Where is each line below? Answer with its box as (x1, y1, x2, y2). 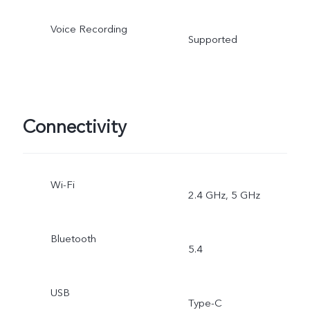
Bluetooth (50, 232, 96, 246)
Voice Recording (50, 22, 127, 37)
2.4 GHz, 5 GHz (188, 188, 260, 203)
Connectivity (22, 114, 127, 140)
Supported (188, 33, 237, 47)
